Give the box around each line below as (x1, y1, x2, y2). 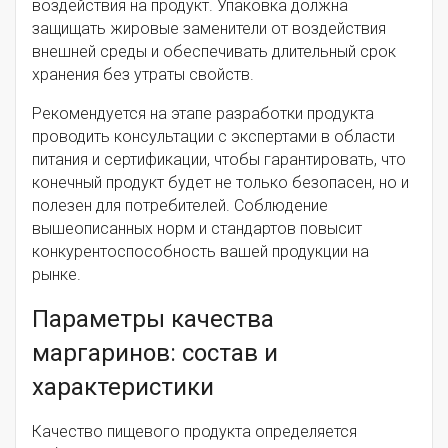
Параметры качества (32, 304, 274, 333)
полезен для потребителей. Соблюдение (32, 195, 328, 215)
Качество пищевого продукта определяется (32, 421, 357, 441)
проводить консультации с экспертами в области (32, 126, 395, 146)
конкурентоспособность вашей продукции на (32, 241, 369, 261)
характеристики (32, 372, 214, 401)
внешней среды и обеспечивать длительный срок (32, 41, 396, 61)
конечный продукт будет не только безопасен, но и (32, 172, 409, 192)
